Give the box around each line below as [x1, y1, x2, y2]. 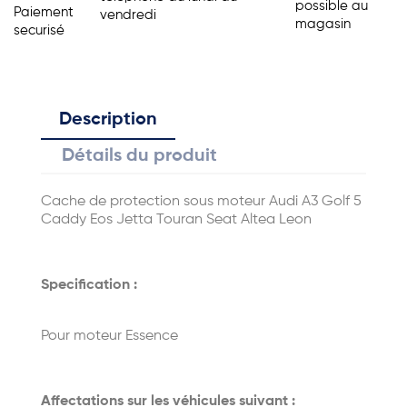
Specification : [41, 278, 137, 293]
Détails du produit [62, 147, 218, 165]
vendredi [99, 7, 156, 22]
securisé [14, 24, 65, 37]
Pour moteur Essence [41, 329, 178, 343]
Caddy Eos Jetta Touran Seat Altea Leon [41, 213, 312, 227]
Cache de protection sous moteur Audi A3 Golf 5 [41, 194, 362, 209]
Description [59, 111, 157, 129]
